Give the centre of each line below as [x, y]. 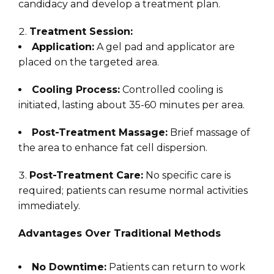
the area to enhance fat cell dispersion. [113, 148]
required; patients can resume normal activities [133, 191]
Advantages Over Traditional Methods [120, 234]
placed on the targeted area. [89, 62]
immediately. [49, 206]
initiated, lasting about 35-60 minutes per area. [131, 105]
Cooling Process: [76, 90]
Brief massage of [209, 133]
